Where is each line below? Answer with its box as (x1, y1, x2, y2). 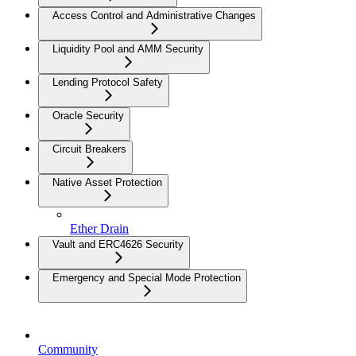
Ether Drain (70, 222, 129, 236)
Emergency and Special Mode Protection (52, 272, 241, 284)
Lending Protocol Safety (52, 76, 163, 89)
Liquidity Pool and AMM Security (52, 43, 203, 56)
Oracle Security (52, 110, 124, 122)
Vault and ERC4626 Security (52, 238, 184, 251)
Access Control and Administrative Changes (52, 10, 256, 22)
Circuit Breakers (52, 143, 126, 156)
